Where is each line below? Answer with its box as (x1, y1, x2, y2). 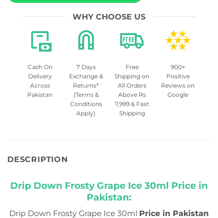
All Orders (117, 81, 146, 89)
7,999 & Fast (115, 100, 149, 108)
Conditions (70, 100, 102, 108)
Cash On (27, 63, 53, 71)
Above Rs (118, 91, 146, 98)
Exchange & (69, 72, 103, 80)
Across (30, 81, 50, 89)
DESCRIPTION (7, 154, 68, 164)
